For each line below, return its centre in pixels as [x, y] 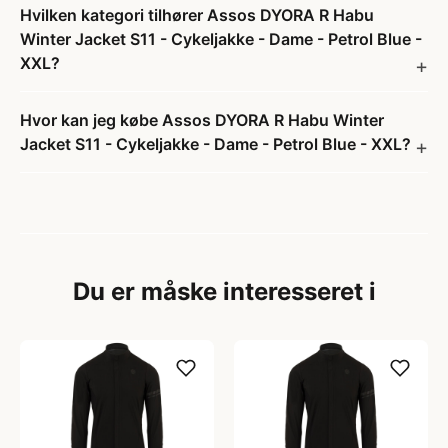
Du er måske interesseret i [224, 291]
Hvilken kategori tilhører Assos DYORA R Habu [197, 15]
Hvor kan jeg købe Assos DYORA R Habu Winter [202, 120]
